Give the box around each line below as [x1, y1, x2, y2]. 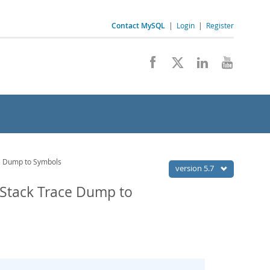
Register [206, 20, 234, 30]
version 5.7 [175, 163, 216, 174]
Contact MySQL [111, 20, 165, 31]
